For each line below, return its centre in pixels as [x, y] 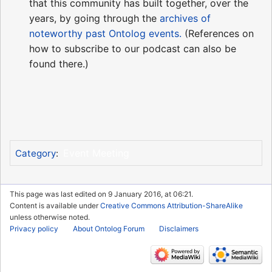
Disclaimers [179, 229]
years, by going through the [94, 19]
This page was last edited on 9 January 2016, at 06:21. [101, 194]
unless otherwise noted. [50, 217]
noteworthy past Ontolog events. [105, 34]
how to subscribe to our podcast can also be [133, 49]
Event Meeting [96, 153]
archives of [185, 19]
